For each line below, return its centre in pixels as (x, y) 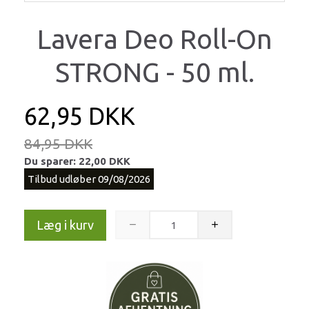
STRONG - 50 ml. (154, 72)
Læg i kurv (65, 225)
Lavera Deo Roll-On (154, 39)
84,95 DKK (58, 144)
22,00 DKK (104, 161)
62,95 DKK (80, 117)
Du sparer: (51, 161)
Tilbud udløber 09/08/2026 (89, 179)
